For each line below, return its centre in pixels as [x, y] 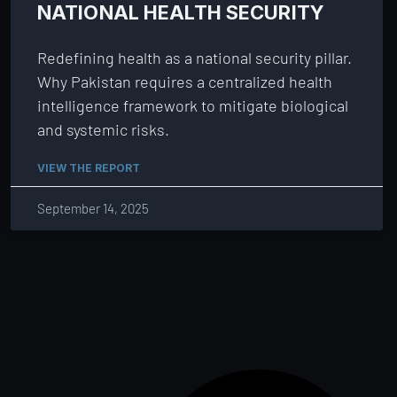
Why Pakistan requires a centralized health [185, 82]
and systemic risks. [103, 129]
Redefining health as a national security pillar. [195, 58]
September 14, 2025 [93, 208]
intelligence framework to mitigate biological [193, 105]
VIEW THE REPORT [89, 168]
